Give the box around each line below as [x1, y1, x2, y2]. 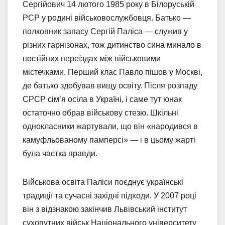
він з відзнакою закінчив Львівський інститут [23, 204, 187, 213]
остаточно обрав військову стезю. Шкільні [23, 108, 178, 117]
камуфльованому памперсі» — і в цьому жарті [23, 135, 195, 144]
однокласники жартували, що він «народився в [23, 122, 198, 131]
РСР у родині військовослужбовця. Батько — [23, 13, 191, 22]
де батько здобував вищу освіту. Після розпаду [23, 81, 197, 90]
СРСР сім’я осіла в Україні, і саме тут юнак [23, 94, 182, 103]
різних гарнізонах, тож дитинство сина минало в [23, 40, 201, 49]
